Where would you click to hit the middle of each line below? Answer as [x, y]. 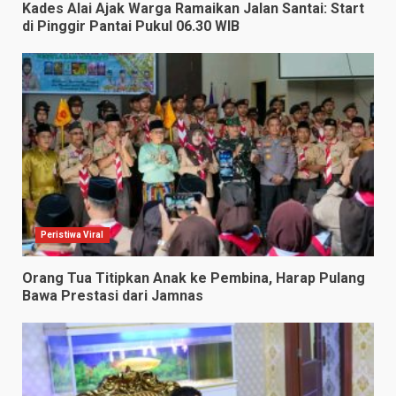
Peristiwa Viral [72, 235]
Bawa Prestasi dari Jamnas [113, 296]
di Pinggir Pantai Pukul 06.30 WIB [131, 27]
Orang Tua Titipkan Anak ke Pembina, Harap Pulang [194, 278]
